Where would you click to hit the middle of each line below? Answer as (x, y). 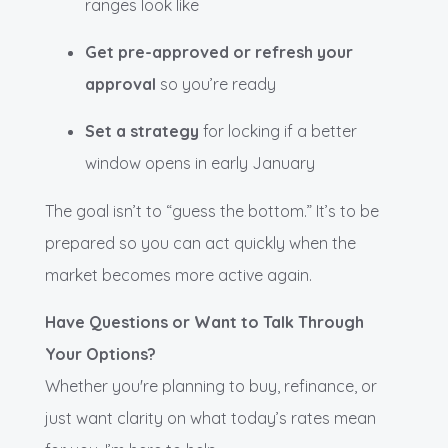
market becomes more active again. (178, 275)
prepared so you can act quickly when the (200, 243)
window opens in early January (200, 163)
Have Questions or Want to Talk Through (204, 322)
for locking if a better (278, 131)
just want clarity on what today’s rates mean (210, 418)
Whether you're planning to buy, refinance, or (211, 386)
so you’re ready (216, 84)
